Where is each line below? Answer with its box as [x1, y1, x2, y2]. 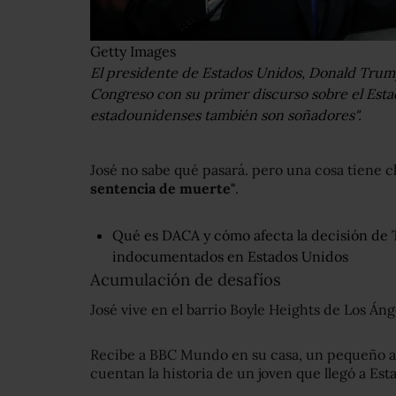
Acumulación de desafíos [90, 269, 281, 291]
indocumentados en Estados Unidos [112, 247, 348, 266]
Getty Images [90, 42, 176, 61]
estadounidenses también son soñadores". [90, 106, 362, 125]
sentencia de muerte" [90, 179, 235, 198]
